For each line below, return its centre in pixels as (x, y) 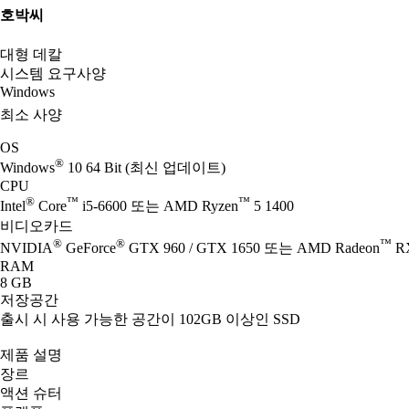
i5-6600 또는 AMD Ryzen (158, 206)
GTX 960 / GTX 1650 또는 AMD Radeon (252, 247)
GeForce (89, 247)
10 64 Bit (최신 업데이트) (145, 168)
